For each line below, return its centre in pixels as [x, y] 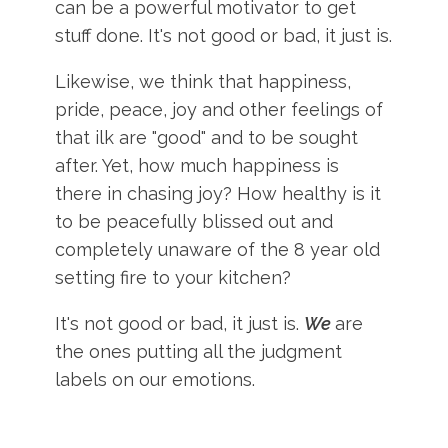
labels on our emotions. [155, 379]
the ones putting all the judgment [199, 351]
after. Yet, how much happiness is [197, 165]
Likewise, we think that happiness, [203, 81]
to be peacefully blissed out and [194, 221]
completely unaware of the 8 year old [218, 249]
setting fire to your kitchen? [173, 277]
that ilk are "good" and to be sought [207, 137]
